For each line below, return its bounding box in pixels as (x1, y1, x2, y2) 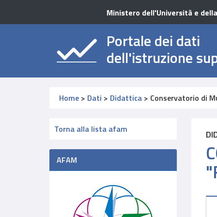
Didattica (110, 92, 142, 104)
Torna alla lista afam (54, 123, 127, 135)
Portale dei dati (107, 30, 200, 52)
